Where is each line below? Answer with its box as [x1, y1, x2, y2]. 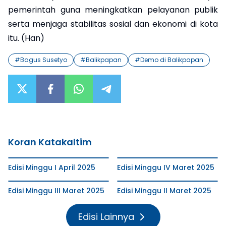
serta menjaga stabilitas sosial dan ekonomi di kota [8, 18, 218, 30]
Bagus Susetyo [20, 55, 67, 64]
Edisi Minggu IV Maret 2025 [117, 162, 214, 173]
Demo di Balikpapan [140, 55, 203, 64]
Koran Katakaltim [8, 135, 92, 148]
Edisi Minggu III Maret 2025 [8, 185, 104, 196]
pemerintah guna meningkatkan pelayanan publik [8, 4, 218, 16]
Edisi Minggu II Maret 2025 [117, 185, 211, 196]
